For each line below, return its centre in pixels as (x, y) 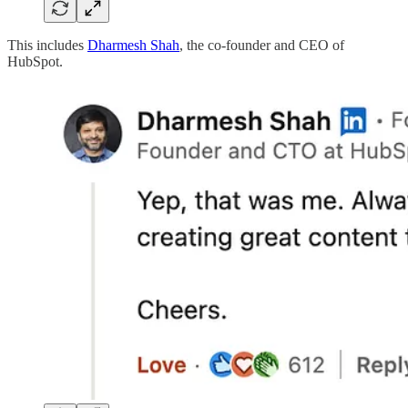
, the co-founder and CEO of (262, 46)
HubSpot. (35, 62)
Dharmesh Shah (133, 46)
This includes (47, 46)
